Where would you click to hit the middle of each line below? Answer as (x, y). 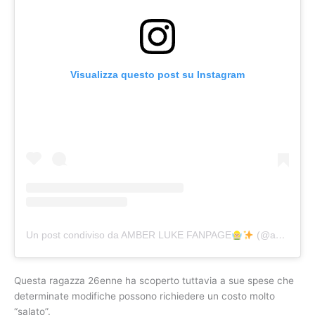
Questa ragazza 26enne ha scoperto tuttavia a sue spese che (154, 281)
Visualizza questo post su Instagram (157, 75)
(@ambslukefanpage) (264, 235)
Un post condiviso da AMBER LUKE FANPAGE (129, 235)
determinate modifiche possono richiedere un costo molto (144, 296)
